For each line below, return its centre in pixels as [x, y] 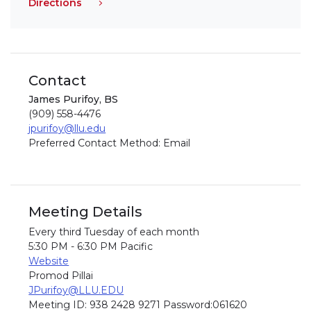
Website [49, 261]
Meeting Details [86, 212]
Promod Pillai [61, 276]
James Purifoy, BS [74, 99]
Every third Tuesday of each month [114, 232]
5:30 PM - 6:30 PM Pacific [91, 247]
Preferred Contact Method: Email [110, 143]
